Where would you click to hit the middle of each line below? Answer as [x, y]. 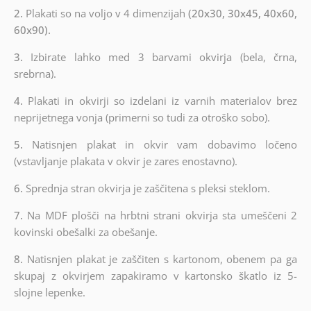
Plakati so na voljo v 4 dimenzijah [107, 13]
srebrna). [35, 73]
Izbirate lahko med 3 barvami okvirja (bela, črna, [164, 57]
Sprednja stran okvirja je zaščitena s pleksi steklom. [148, 188]
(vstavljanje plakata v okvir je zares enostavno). [125, 161]
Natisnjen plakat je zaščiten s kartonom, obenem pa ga [162, 259]
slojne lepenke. [49, 292]
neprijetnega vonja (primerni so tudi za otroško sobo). [142, 117]
